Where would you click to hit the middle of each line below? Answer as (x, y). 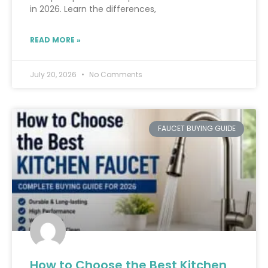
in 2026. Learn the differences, (93, 9)
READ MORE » (55, 40)
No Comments (115, 75)
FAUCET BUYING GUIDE (197, 129)
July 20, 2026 (54, 75)
